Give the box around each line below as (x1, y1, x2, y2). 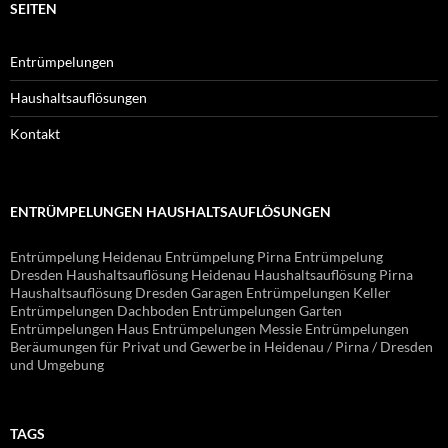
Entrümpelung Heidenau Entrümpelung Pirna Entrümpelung (10, 247, 383, 265)
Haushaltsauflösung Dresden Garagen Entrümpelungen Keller (10, 283, 391, 301)
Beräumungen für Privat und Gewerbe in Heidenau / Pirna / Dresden (10, 337, 433, 355)
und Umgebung (10, 355, 104, 373)
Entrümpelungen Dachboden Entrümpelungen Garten (10, 301, 342, 319)
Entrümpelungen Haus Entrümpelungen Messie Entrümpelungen (10, 319, 409, 337)
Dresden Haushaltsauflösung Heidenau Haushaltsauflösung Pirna (10, 265, 413, 283)
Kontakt (10, 124, 60, 142)
